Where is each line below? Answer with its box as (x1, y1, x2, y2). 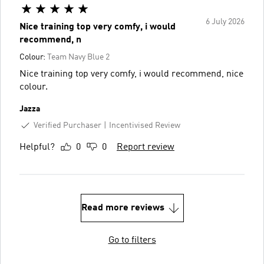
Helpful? (19, 143, 55, 153)
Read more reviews (81, 203, 164, 213)
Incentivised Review (109, 121, 180, 130)
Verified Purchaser (34, 121, 101, 130)
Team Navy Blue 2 (47, 52, 110, 61)
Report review (117, 143, 174, 153)
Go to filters (108, 236, 156, 246)
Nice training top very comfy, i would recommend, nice (19, 69, 243, 79)
